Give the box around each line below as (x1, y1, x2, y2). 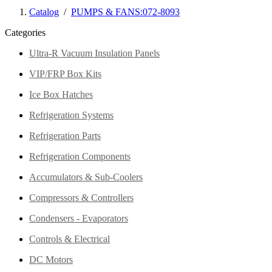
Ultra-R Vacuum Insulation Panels (29, 48, 160, 59)
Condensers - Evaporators (29, 213, 128, 224)
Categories (5, 27, 46, 38)
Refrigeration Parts (29, 131, 101, 141)
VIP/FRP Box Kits (29, 69, 101, 80)
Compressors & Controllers (29, 192, 134, 203)
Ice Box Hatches (29, 89, 93, 100)
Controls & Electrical (29, 234, 110, 245)
